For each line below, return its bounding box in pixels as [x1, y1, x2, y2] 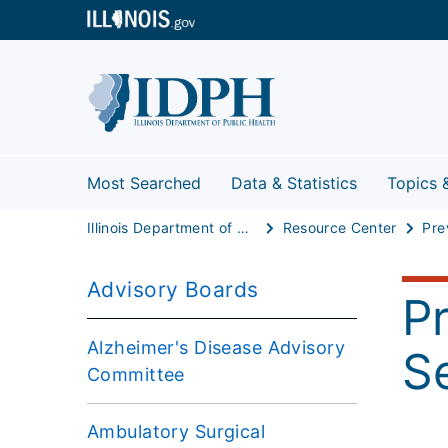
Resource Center [282, 218, 397, 236]
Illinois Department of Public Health [236, 218, 249, 236]
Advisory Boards [87, 276, 259, 302]
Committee [87, 363, 185, 385]
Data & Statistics [231, 173, 357, 193]
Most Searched [87, 173, 201, 193]
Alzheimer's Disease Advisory [87, 336, 346, 358]
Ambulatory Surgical [87, 420, 266, 442]
